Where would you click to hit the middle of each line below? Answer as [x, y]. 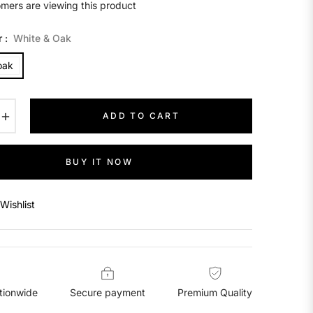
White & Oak [42, 38]
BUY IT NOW [99, 161]
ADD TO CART [141, 115]
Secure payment [108, 292]
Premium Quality [215, 292]
